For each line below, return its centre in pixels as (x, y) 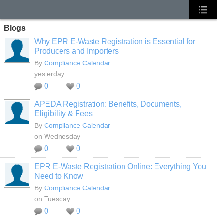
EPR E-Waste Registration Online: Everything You (120, 166)
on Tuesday (52, 199)
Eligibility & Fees (63, 114)
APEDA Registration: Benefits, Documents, (108, 104)
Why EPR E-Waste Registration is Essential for (115, 41)
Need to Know (59, 176)
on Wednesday (57, 136)
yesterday (49, 74)
